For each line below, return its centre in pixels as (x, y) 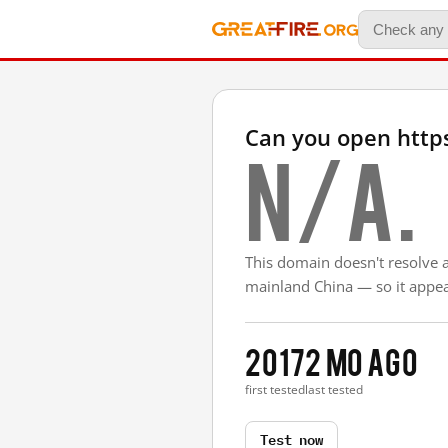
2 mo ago (362, 360)
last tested (334, 389)
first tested (275, 389)
